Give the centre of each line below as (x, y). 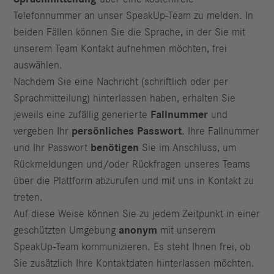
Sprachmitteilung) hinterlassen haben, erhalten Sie (125, 99)
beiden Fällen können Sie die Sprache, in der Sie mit (130, 33)
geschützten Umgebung (66, 231)
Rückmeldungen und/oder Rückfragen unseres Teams (132, 165)
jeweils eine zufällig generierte (82, 115)
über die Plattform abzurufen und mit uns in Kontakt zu (134, 181)
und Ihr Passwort (52, 148)
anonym (138, 231)
